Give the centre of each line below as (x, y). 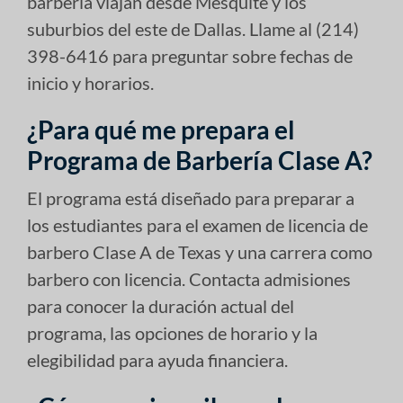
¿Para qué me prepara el (161, 129)
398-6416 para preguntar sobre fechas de (190, 55)
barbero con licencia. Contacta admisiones (189, 278)
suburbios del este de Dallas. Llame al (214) (193, 28)
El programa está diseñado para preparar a (191, 197)
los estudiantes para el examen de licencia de (197, 224)
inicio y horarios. (90, 82)
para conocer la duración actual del (161, 305)
